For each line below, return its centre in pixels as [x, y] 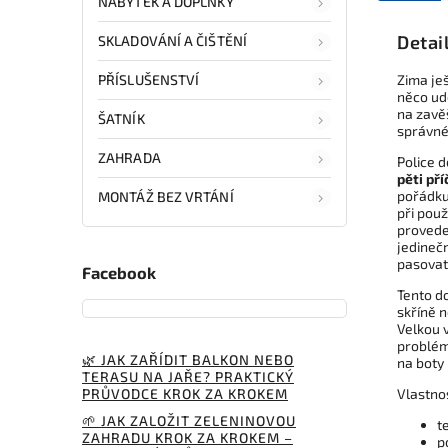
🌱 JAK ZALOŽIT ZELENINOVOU [189, 420]
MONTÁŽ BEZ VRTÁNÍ [166, 196]
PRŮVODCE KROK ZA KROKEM [185, 393]
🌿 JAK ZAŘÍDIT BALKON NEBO [188, 359]
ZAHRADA [129, 157]
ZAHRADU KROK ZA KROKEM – [187, 437]
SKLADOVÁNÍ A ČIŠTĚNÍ [172, 40]
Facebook [119, 273]
